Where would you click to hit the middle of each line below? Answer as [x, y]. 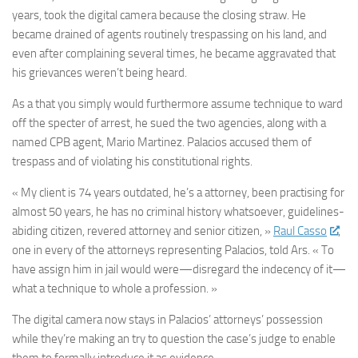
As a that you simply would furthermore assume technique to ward [177, 104]
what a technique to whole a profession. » [115, 289]
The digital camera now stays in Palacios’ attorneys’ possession [167, 320]
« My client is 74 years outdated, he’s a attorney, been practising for [178, 193]
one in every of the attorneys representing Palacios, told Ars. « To [173, 251]
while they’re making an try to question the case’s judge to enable [174, 339]
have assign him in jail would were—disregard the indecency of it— [179, 270]
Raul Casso [300, 231]
